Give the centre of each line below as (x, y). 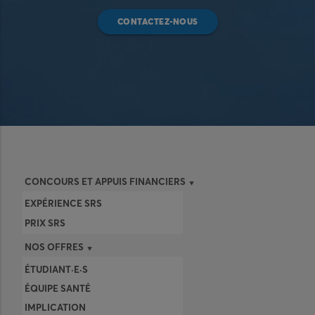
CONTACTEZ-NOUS (157, 21)
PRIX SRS (45, 223)
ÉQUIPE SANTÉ (58, 288)
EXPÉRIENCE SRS (64, 204)
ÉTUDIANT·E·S (57, 269)
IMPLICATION (56, 308)
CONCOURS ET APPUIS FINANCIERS (105, 181)
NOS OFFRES (54, 247)
